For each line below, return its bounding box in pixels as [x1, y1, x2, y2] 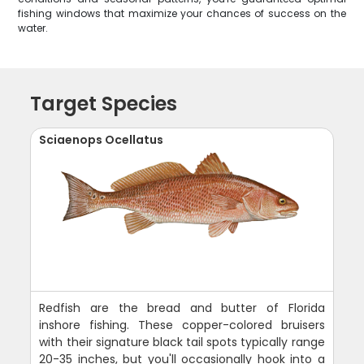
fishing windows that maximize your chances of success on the [18, 6, 346, 20]
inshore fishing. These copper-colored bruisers [39, 317, 325, 333]
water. [18, 21, 49, 35]
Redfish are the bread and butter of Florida [39, 300, 325, 316]
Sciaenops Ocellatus [39, 132, 164, 148]
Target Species [30, 90, 178, 117]
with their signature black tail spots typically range [39, 334, 325, 350]
